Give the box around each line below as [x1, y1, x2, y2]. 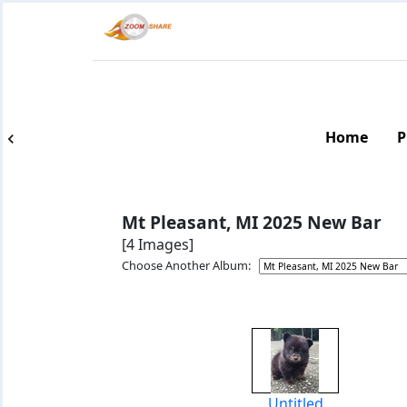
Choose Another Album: [122, 257, 259, 273]
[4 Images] [122, 234, 194, 254]
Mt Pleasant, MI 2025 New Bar [122, 210, 382, 234]
